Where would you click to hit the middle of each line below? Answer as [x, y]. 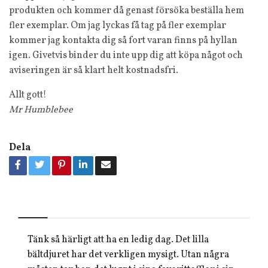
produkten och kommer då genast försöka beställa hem [127, 11]
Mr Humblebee [41, 110]
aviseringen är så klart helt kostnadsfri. [94, 71]
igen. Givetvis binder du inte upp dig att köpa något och [126, 56]
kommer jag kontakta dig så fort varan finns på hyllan [123, 41]
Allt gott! [28, 95]
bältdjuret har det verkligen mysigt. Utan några [128, 255]
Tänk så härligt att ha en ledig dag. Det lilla [118, 240]
